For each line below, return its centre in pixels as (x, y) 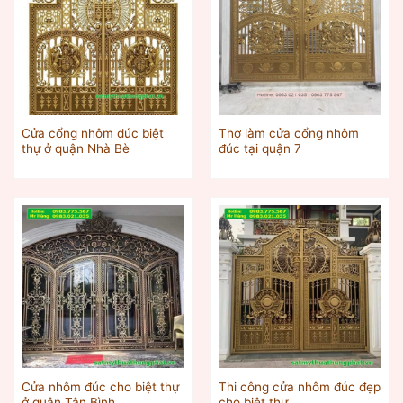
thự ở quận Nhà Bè (75, 149)
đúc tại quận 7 (260, 149)
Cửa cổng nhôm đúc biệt (92, 134)
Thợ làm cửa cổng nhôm (288, 134)
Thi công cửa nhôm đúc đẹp (299, 386)
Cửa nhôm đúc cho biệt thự (100, 386)
